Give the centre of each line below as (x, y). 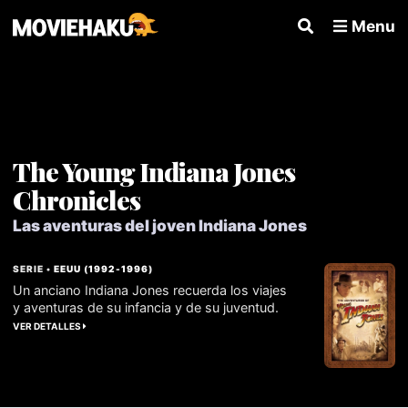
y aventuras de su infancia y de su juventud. (146, 307)
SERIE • (34, 268)
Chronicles (77, 199)
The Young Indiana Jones (154, 171)
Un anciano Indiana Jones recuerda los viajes (150, 290)
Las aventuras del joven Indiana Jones (160, 225)
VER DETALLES (48, 326)
